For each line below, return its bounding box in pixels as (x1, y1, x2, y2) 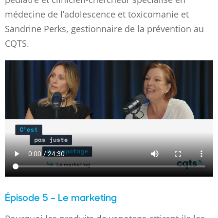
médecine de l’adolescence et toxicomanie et (5, 8, 189, 20)
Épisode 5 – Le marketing (5, 190, 117, 204)
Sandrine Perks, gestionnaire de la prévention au (5, 22, 204, 35)
